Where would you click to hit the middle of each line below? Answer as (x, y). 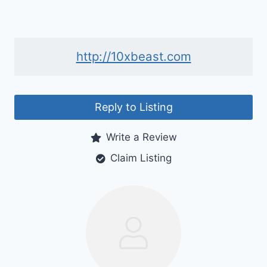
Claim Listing (141, 158)
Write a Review (141, 137)
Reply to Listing (133, 107)
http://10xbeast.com (133, 56)
